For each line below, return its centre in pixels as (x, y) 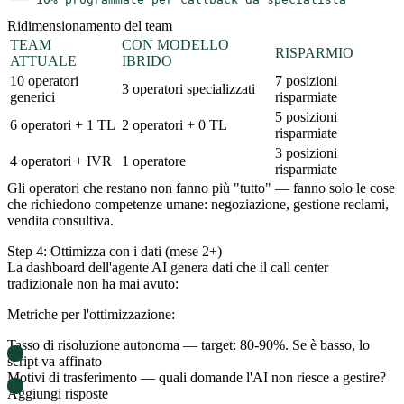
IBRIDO (147, 60)
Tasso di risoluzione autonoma (93, 344)
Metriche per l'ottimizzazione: (91, 314)
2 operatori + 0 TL (174, 124)
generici (32, 96)
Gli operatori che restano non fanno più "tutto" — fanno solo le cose (201, 188)
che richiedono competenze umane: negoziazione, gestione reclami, (198, 204)
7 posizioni (306, 80)
